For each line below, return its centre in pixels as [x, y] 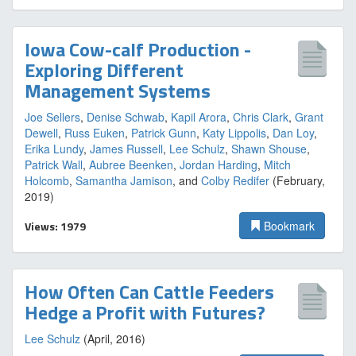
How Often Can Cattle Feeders [149, 292]
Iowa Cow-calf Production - [138, 49]
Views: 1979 [55, 226]
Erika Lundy [54, 149]
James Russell [126, 149]
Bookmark [288, 226]
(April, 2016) [113, 339]
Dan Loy [293, 133]
